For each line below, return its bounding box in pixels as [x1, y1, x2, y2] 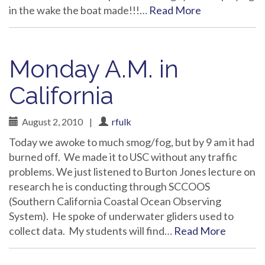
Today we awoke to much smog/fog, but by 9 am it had [9, 135, 254, 148]
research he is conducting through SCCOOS [9, 180, 210, 193]
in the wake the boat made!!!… [9, 4, 149, 17]
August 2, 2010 [18, 116, 85, 127]
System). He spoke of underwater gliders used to [9, 209, 234, 222]
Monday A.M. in [9, 54, 179, 83]
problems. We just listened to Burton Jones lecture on [9, 165, 256, 178]
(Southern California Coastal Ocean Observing [9, 195, 221, 208]
